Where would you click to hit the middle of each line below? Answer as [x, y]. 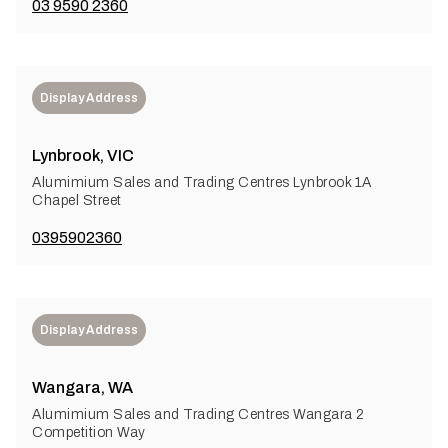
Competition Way [89, 432]
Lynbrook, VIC [83, 155]
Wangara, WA [82, 387]
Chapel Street [77, 200]
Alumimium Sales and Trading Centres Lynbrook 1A [202, 182]
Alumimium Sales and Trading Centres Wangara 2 [198, 414]
